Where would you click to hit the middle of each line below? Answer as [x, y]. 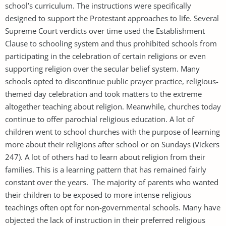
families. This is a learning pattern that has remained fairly [106, 169]
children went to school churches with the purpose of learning [112, 131]
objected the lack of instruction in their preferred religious [105, 220]
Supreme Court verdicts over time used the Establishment [105, 31]
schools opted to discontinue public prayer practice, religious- [112, 81]
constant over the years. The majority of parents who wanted [112, 182]
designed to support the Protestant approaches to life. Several [112, 18]
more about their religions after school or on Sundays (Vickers [112, 144]
